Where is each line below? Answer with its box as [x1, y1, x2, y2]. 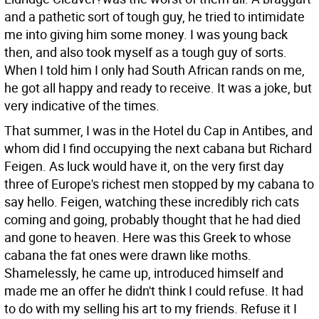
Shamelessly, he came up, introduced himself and [4, 264, 283, 281]
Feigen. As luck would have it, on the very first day [4, 157, 284, 174]
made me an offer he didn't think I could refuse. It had [4, 282, 303, 299]
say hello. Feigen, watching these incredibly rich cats [4, 193, 299, 210]
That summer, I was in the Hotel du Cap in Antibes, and [4, 122, 313, 139]
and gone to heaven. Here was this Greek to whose [4, 229, 291, 246]
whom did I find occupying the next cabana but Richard [4, 140, 312, 157]
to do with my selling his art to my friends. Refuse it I [4, 300, 297, 317]
